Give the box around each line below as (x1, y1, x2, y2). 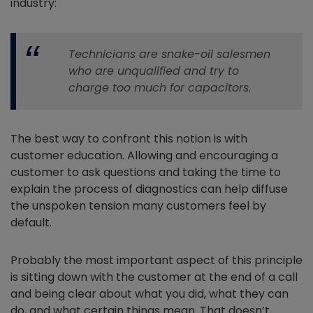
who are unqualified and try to (68, 63, 239, 80)
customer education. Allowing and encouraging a (10, 147, 278, 164)
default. (10, 214, 54, 231)
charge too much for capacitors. (68, 80, 251, 96)
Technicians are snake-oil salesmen (68, 46, 270, 63)
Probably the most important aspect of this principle (10, 252, 303, 269)
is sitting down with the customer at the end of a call (10, 269, 298, 286)
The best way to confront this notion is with (10, 131, 247, 147)
